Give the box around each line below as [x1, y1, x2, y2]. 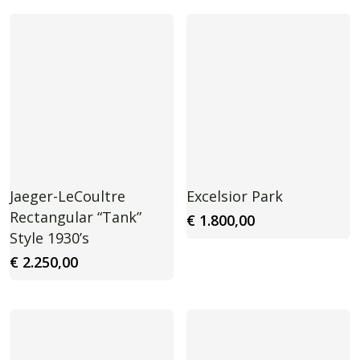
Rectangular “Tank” [9, 207, 141, 227]
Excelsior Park [186, 186, 283, 206]
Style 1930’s [9, 227, 89, 247]
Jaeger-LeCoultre [9, 186, 125, 206]
